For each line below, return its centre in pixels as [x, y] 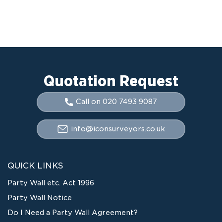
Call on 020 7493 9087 [116, 102]
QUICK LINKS [35, 166]
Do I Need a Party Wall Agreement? [73, 212]
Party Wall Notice [40, 197]
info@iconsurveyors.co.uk [118, 129]
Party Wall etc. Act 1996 [51, 183]
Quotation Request [111, 81]
